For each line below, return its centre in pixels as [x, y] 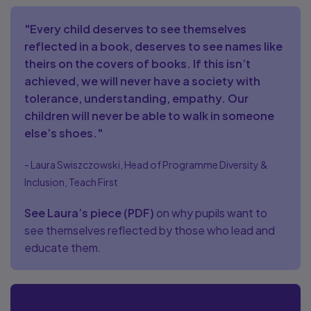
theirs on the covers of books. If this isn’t [137, 64]
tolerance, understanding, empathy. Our [136, 98]
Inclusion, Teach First [71, 182]
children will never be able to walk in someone [149, 116]
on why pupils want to [211, 213]
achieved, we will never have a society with [142, 81]
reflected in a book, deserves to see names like [153, 46]
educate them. [63, 247]
